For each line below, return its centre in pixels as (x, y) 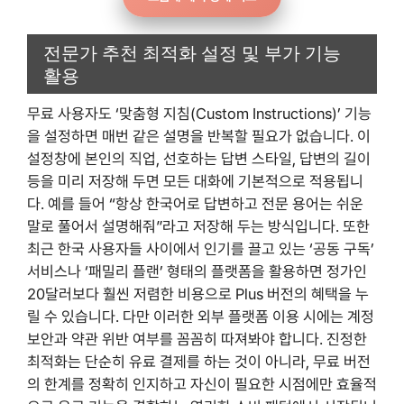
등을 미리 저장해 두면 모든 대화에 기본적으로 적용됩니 (195, 182)
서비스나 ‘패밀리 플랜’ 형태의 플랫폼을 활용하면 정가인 (197, 272)
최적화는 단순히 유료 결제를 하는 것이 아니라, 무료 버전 (199, 362)
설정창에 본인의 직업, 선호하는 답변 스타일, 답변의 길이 (199, 159)
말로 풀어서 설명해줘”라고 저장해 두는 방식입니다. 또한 (198, 227)
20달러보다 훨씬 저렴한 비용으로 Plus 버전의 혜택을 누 (198, 294)
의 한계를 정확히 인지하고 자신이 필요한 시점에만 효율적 (202, 385)
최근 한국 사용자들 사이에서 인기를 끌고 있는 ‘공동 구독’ (201, 249)
